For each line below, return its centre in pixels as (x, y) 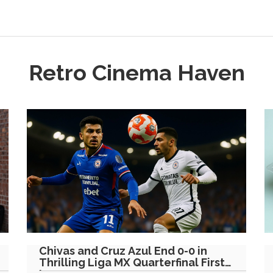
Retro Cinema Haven (136, 73)
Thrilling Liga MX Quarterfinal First (132, 262)
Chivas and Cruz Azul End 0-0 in (123, 250)
